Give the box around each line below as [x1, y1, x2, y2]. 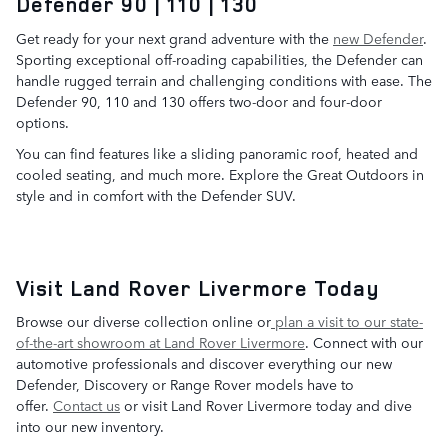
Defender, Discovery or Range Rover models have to [16, 374, 354, 395]
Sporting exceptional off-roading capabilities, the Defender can [16, 48, 423, 69]
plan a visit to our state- [271, 311, 423, 332]
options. [16, 111, 69, 132]
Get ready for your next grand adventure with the [16, 27, 333, 48]
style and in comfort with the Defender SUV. [16, 184, 296, 205]
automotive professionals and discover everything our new [16, 353, 392, 374]
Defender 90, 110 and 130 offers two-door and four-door [16, 90, 382, 111]
